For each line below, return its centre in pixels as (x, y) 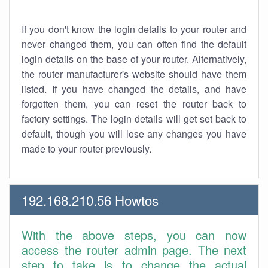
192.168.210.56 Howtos (90, 200)
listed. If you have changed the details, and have (134, 89)
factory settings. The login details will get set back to (134, 119)
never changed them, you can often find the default (134, 44)
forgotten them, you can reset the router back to (134, 104)
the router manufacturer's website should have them (134, 74)
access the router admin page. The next (134, 250)
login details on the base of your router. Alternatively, (134, 59)
